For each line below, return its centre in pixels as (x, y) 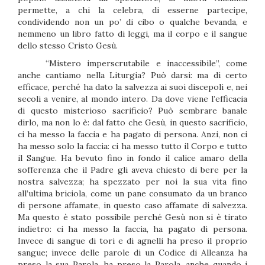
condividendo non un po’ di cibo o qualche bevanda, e (132, 22)
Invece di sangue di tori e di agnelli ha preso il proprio (132, 241)
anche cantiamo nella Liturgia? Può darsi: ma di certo (132, 75)
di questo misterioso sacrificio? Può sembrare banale (132, 111)
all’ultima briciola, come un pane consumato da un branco (132, 193)
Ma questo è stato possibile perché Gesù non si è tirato (132, 217)
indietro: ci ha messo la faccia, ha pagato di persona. (132, 229)
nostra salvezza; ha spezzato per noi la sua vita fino (132, 182)
